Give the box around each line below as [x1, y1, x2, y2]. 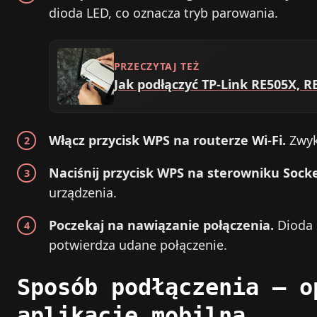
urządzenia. [49, 183, 117, 201]
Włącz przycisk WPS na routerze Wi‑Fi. [49, 131, 286, 149]
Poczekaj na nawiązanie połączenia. [49, 216, 274, 234]
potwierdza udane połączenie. [49, 236, 227, 253]
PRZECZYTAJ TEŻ [113, 59, 200, 73]
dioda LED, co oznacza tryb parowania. [49, 4, 278, 22]
